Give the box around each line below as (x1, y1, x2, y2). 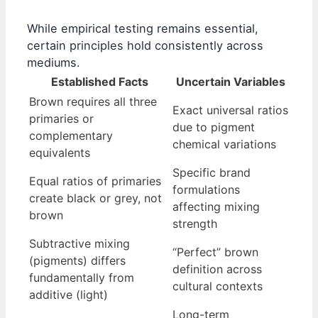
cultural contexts (172, 278, 263, 293)
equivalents (29, 145, 90, 160)
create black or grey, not (29, 190, 162, 205)
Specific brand (172, 165, 251, 180)
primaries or (29, 111, 94, 126)
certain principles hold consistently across (27, 38, 263, 53)
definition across (172, 261, 262, 276)
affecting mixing (172, 199, 260, 214)
